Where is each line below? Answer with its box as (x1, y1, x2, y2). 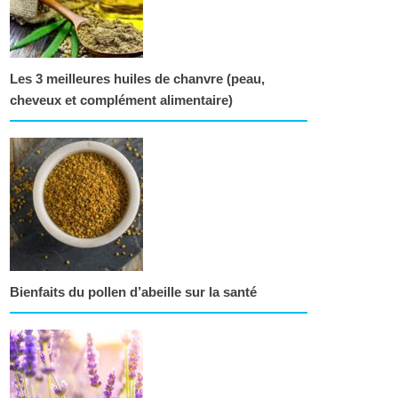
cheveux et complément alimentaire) (10, 92, 233, 107)
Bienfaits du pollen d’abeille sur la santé (10, 284, 257, 299)
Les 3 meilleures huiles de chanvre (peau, (10, 71, 265, 86)
